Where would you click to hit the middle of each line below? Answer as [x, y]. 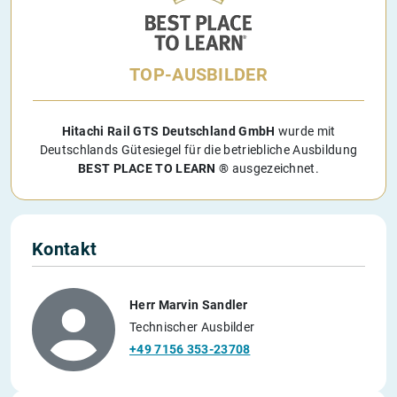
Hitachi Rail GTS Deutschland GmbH [168, 131]
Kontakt [65, 249]
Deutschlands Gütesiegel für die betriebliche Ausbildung [198, 149]
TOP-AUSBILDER [198, 74]
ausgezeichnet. [274, 168]
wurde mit [305, 131]
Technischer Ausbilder [192, 327]
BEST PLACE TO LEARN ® [154, 168]
